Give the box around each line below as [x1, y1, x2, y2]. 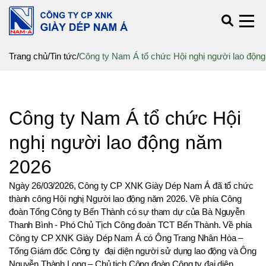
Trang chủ [9, 51, 47, 61]
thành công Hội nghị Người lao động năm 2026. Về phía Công [9, 194, 242, 204]
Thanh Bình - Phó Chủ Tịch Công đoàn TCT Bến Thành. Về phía [9, 220, 252, 230]
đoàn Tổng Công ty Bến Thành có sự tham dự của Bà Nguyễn [9, 207, 245, 217]
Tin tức [50, 51, 77, 61]
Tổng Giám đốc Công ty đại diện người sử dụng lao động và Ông [9, 246, 256, 256]
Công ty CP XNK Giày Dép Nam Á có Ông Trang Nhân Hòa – [9, 233, 243, 243]
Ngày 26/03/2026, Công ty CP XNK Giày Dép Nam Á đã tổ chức [9, 180, 254, 191]
